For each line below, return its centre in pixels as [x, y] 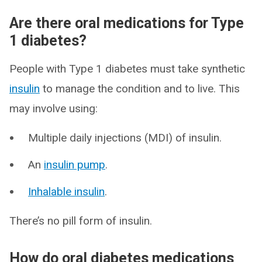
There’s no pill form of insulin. [81, 221]
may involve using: [54, 108]
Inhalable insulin [66, 192]
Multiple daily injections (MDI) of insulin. [125, 138]
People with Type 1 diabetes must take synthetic [127, 69]
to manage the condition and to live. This [140, 89]
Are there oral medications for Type [127, 23]
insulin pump [75, 165]
